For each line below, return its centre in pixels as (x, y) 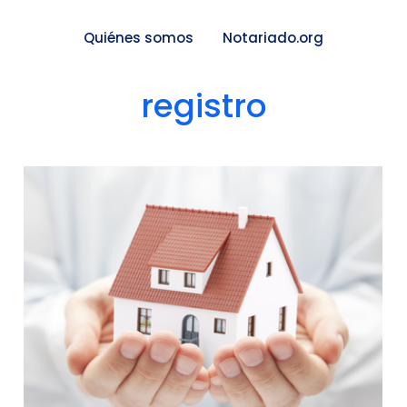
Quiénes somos (139, 38)
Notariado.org (273, 38)
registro (203, 105)
